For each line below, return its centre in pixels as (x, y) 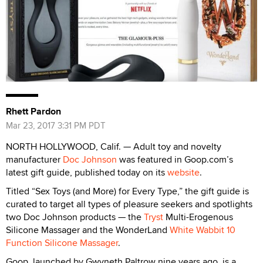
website (183, 173)
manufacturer (34, 160)
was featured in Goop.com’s (175, 160)
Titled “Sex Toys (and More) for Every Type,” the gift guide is (127, 191)
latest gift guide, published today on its (87, 173)
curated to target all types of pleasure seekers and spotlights (129, 204)
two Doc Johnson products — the (75, 217)
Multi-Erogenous (198, 217)
